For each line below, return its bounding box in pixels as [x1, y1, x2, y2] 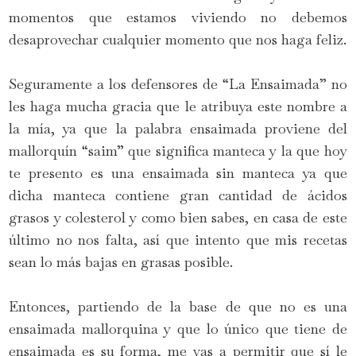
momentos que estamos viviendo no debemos [9, 8, 347, 27]
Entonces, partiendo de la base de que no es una [9, 297, 347, 316]
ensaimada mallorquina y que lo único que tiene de [9, 319, 347, 339]
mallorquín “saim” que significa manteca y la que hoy [9, 141, 347, 161]
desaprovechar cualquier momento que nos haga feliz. [9, 30, 347, 49]
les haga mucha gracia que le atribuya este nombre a [9, 97, 347, 116]
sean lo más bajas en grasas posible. [9, 253, 234, 272]
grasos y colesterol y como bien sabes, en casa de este [9, 208, 347, 227]
